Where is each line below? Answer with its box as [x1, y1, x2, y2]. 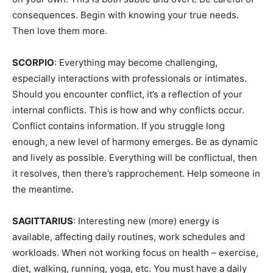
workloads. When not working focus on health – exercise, [12, 247, 258, 258]
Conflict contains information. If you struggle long [12, 120, 225, 132]
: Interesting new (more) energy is [73, 215, 219, 227]
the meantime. [12, 183, 74, 195]
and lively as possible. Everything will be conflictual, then [12, 152, 257, 163]
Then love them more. [12, 25, 107, 37]
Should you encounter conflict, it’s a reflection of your [12, 88, 243, 100]
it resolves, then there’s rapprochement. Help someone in [12, 168, 260, 179]
